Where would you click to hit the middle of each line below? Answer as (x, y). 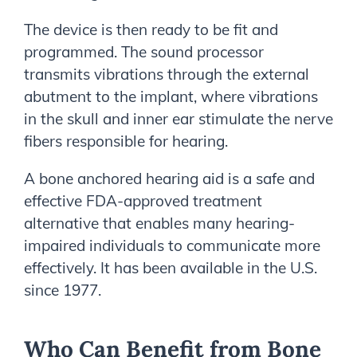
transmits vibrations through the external (167, 74)
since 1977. (63, 290)
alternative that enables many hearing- (159, 223)
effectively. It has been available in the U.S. (171, 267)
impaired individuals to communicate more (172, 245)
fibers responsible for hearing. (126, 141)
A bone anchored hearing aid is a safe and (169, 178)
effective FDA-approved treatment (143, 200)
